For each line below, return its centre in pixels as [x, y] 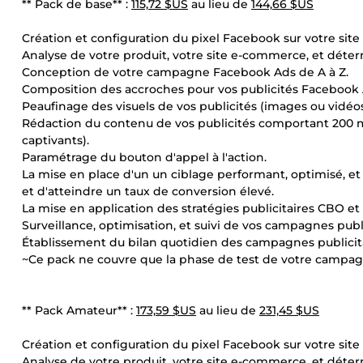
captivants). [56, 140]
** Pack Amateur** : [79, 310]
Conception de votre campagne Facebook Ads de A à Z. [185, 72]
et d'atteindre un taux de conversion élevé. [148, 191]
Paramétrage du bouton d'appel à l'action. [144, 157]
